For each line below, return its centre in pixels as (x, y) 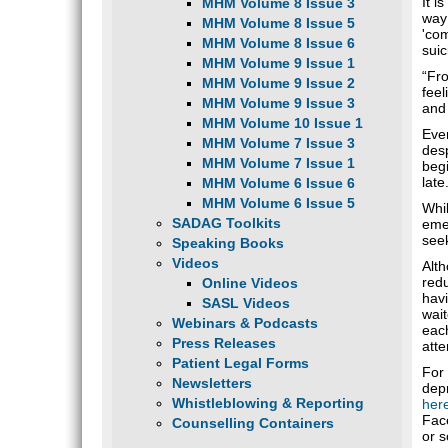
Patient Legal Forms (240, 363)
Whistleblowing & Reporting (268, 403)
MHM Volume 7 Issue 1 (278, 163)
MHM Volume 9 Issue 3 (278, 103)
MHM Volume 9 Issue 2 (278, 83)
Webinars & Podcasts (245, 323)
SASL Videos (246, 303)
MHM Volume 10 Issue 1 (282, 123)
